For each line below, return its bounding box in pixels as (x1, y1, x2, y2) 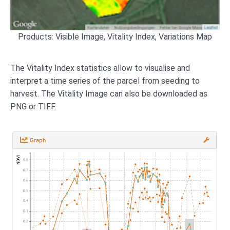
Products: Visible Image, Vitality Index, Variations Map (18, 31, 212, 42)
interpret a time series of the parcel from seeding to (10, 75, 200, 86)
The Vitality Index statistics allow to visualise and (10, 63, 190, 73)
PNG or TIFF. (10, 101, 56, 111)
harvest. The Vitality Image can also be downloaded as (10, 88, 207, 99)
